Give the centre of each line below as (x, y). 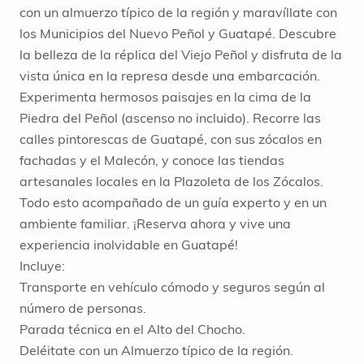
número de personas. (83, 308)
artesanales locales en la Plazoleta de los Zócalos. (171, 182)
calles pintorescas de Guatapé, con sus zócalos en (171, 139)
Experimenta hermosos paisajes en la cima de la (165, 97)
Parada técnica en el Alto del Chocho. (132, 329)
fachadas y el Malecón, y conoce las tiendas (152, 160)
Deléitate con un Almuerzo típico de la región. (156, 351)
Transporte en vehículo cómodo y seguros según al (172, 287)
